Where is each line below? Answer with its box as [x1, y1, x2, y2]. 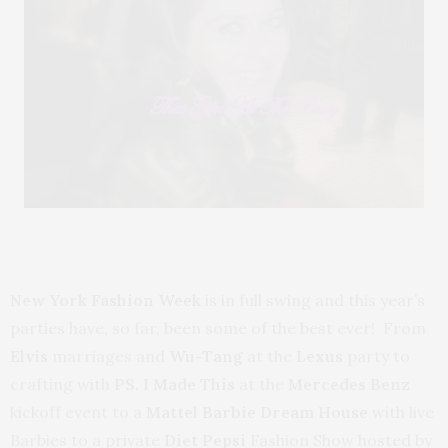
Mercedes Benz [288, 374, 410, 394]
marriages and [48, 346, 169, 366]
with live [368, 402, 434, 422]
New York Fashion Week [10, 290, 201, 310]
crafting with [10, 374, 114, 394]
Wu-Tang [169, 346, 243, 366]
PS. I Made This [114, 374, 235, 394]
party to [343, 346, 410, 366]
